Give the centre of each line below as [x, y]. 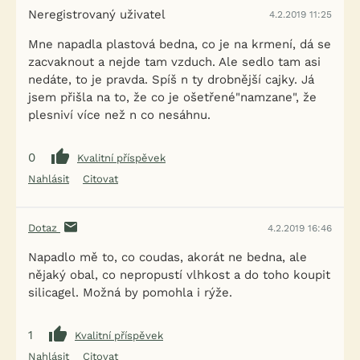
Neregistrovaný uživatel [97, 14]
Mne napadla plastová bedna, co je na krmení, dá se [180, 44]
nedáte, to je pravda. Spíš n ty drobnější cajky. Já [171, 80]
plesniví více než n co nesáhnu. [119, 115]
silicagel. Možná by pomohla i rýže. [130, 292]
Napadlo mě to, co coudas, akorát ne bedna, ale [168, 257]
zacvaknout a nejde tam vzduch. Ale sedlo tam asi [174, 62]
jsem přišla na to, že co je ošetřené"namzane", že [172, 97]
